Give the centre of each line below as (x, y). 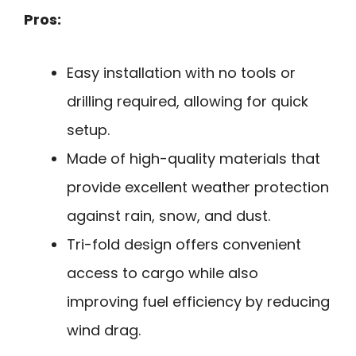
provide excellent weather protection (198, 187)
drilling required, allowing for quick (188, 101)
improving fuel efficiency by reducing (198, 301)
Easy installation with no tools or (181, 72)
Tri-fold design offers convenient (184, 244)
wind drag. (104, 330)
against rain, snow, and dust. (168, 215)
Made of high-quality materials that (193, 158)
